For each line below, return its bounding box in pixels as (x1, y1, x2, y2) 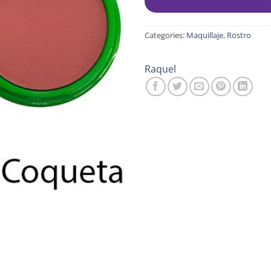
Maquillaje (186, 29, 223, 41)
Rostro (227, 29, 251, 41)
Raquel (145, 62, 176, 76)
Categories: (145, 29, 186, 41)
